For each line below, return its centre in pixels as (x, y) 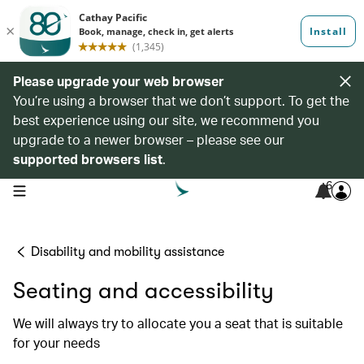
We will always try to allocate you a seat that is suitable (178, 323)
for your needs (56, 342)
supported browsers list (88, 159)
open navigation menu (64, 189)
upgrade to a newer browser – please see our (149, 139)
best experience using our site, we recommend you (166, 120)
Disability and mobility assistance (128, 252)
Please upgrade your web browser (119, 81)
